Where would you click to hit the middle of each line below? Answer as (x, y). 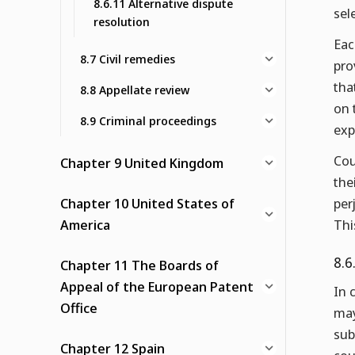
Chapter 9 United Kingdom (142, 163)
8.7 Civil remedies (128, 59)
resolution (122, 22)
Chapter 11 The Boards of (139, 265)
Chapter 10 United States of (147, 204)
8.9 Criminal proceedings (148, 121)
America (85, 225)
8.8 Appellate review (135, 90)
